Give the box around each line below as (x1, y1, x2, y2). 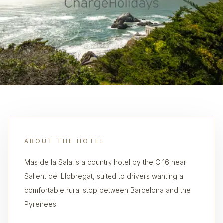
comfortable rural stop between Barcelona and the (24, 186, 191, 194)
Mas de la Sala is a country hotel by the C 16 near (24, 158, 186, 166)
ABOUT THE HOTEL (24, 137, 105, 145)
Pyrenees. (24, 200, 58, 208)
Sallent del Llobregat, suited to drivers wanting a (24, 172, 183, 180)
